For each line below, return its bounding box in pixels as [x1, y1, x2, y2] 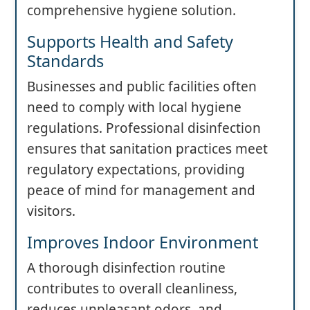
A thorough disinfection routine [27, 259, 226, 277]
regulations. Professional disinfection [27, 119, 261, 138]
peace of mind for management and [27, 181, 255, 200]
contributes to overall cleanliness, [27, 280, 237, 298]
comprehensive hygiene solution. [27, 1, 236, 20]
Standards [27, 50, 104, 73]
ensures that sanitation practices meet [27, 140, 268, 158]
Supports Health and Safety [27, 30, 233, 53]
